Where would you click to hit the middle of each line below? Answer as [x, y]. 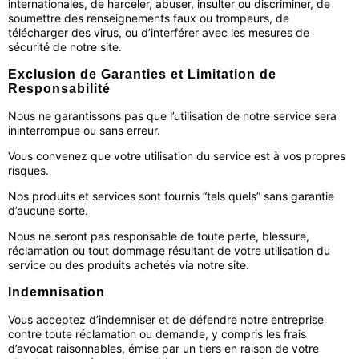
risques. [28, 170]
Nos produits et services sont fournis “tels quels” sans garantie [171, 196]
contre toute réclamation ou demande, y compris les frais [157, 334]
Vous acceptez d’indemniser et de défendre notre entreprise [166, 319]
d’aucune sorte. [48, 210]
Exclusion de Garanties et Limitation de [142, 74]
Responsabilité [59, 89]
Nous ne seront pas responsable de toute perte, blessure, [159, 236]
